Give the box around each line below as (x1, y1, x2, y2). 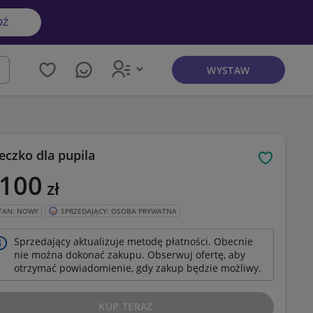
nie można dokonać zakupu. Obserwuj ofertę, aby (14, 248, 245, 262)
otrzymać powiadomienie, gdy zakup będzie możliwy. (14, 261, 261, 275)
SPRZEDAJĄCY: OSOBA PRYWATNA (61, 206, 177, 217)
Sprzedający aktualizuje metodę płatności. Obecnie (14, 235, 253, 249)
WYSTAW (207, 64, 250, 77)
